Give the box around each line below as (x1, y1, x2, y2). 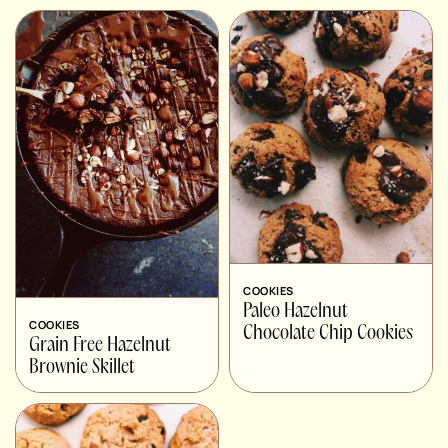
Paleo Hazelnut (243, 303, 348, 322)
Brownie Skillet (29, 358, 135, 377)
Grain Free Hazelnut (29, 336, 171, 355)
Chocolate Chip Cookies (243, 325, 413, 344)
